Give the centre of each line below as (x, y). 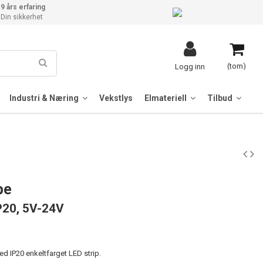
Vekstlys (116, 98)
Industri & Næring (45, 98)
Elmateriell (166, 98)
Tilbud (220, 98)
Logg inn (190, 67)
